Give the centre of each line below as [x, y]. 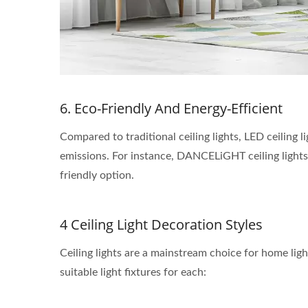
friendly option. [97, 175]
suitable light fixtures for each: [133, 272]
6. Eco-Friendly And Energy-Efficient [171, 108]
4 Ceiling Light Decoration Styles [161, 224]
